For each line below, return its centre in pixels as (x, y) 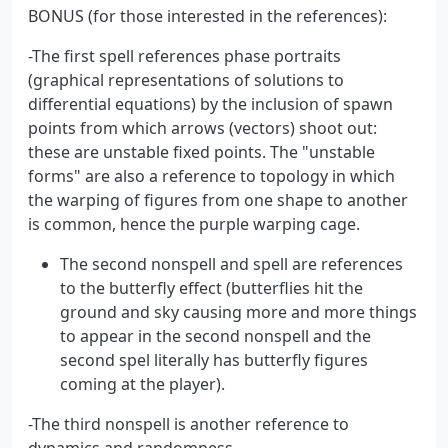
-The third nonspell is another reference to (188, 423)
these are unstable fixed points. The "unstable (201, 151)
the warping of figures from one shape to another (218, 199)
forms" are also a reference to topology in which (211, 175)
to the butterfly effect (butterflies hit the (211, 287)
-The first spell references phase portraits (184, 55)
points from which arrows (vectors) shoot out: (202, 127)
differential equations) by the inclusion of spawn (210, 103)
